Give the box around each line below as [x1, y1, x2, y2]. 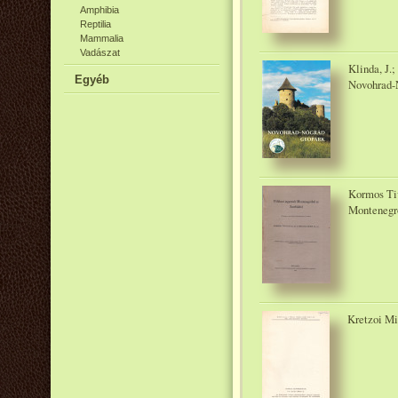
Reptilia [80, 19, 111, 29]
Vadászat [80, 47, 120, 58]
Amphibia [80, 4, 119, 15]
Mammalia [80, 33, 123, 44]
